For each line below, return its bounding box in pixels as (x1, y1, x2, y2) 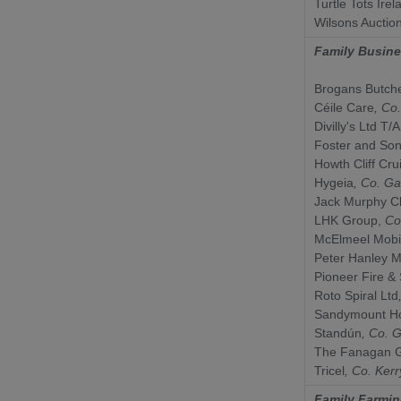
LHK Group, (314, 212, 381, 227)
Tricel (314, 363, 345, 378)
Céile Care (314, 99, 374, 115)
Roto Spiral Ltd (314, 287, 398, 303)
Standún (314, 325, 362, 340)
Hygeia (314, 175, 354, 190)
